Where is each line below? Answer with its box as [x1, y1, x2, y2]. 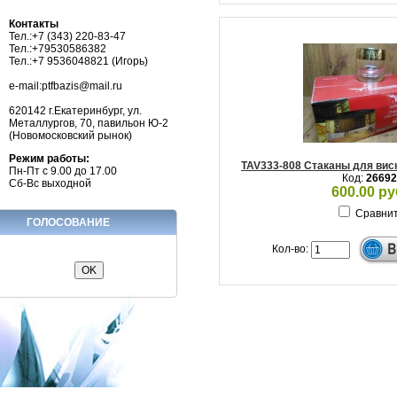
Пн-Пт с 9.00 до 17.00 [9, 164, 117, 177]
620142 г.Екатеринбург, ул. [9, 104, 142, 117]
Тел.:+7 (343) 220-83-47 [9, 29, 126, 43]
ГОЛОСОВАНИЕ [27, 215, 110, 229]
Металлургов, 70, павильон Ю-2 [9, 116, 168, 129]
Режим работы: [9, 152, 90, 165]
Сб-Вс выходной [9, 176, 91, 190]
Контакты [9, 17, 58, 30]
